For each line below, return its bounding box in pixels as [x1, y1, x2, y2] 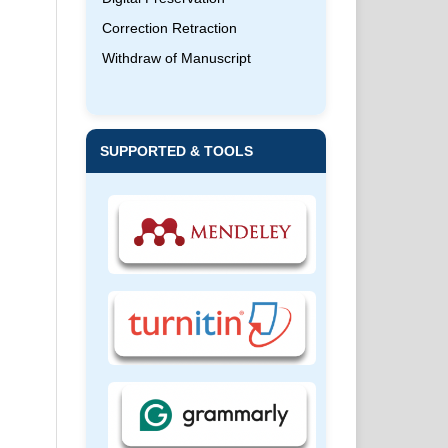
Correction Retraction [102, 19, 237, 36]
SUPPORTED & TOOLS [100, 142, 253, 159]
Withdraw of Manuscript [102, 49, 251, 66]
